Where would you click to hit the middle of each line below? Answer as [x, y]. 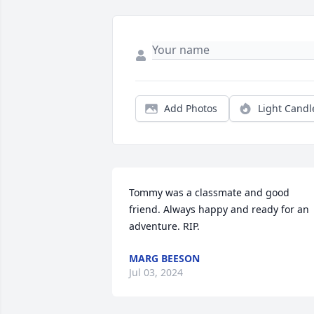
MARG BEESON [164, 259]
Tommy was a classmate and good [209, 193]
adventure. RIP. [164, 226]
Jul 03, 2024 [156, 273]
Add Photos [191, 109]
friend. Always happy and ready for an [219, 210]
